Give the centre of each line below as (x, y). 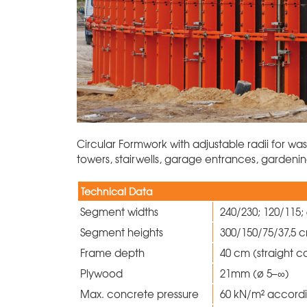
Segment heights (123, 232)
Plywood (103, 273)
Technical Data (117, 191)
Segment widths (121, 211)
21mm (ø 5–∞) (256, 273)
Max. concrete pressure (141, 294)
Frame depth (114, 253)
